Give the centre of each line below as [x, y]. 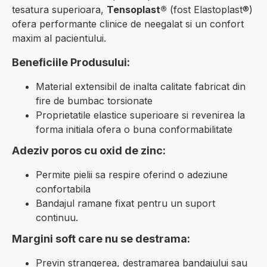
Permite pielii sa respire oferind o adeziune [132, 175]
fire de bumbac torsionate [94, 101]
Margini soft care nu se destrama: [101, 239]
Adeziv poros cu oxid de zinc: [89, 150]
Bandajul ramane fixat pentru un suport [125, 203]
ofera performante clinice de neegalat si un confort [128, 24]
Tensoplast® [137, 10]
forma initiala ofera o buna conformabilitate [134, 129]
